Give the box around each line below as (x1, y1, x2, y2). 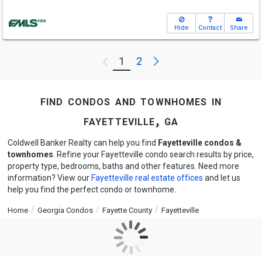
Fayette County (102, 206, 152, 215)
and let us (202, 173, 240, 182)
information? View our (7, 173, 91, 182)
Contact (198, 24, 222, 32)
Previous (125, 56, 161, 67)
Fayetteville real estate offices (91, 173, 203, 182)
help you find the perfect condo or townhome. (7, 185, 176, 194)
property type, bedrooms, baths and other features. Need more (7, 161, 239, 171)
